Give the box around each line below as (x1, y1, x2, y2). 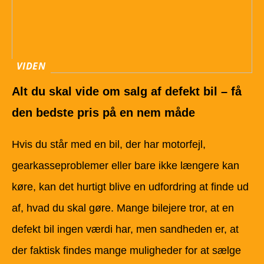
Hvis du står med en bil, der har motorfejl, (12, 138, 206, 151)
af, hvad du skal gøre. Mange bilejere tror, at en (12, 202, 234, 214)
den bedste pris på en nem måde (12, 106, 195, 120)
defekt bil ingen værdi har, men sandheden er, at (12, 223, 239, 236)
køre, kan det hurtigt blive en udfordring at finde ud (12, 181, 249, 193)
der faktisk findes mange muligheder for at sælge (12, 245, 241, 257)
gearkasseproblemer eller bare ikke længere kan (12, 160, 239, 172)
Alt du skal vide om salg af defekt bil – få (12, 85, 242, 98)
